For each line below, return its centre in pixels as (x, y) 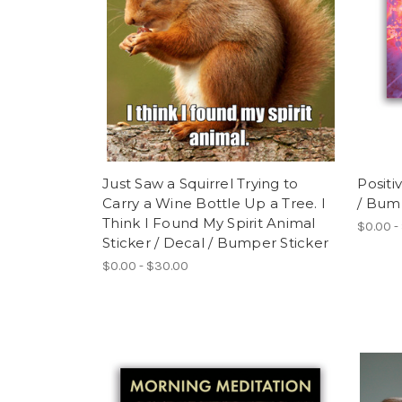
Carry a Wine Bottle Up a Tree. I (214, 204)
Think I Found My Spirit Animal (209, 223)
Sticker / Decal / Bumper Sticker (215, 243)
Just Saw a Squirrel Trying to (201, 184)
